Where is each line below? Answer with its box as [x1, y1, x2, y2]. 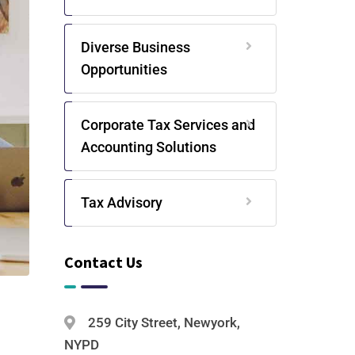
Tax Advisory [80, 194, 162, 211]
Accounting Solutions [80, 139, 216, 155]
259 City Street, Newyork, [84, 315, 240, 330]
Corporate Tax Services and [80, 116, 255, 133]
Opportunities [80, 61, 167, 78]
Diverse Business [80, 39, 190, 55]
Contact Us [63, 252, 143, 272]
